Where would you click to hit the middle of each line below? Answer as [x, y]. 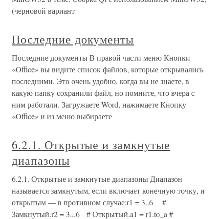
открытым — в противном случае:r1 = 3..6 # [89, 202]
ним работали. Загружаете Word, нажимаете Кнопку [99, 105]
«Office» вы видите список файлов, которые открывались [108, 69]
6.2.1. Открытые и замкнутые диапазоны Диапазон [97, 179]
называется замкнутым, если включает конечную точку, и [108, 191]
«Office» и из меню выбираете [62, 116]
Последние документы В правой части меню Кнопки [101, 58]
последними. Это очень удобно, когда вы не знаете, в [100, 81]
